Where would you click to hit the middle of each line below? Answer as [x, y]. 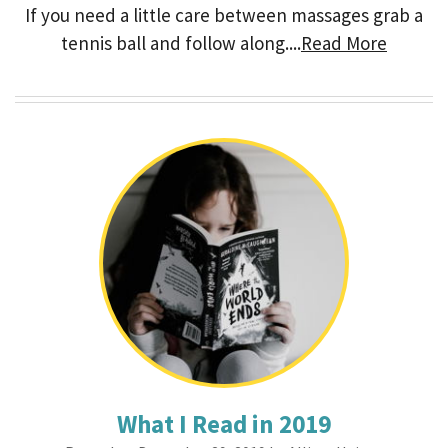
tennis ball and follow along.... [181, 43]
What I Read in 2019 [224, 424]
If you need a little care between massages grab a [224, 15]
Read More [344, 43]
